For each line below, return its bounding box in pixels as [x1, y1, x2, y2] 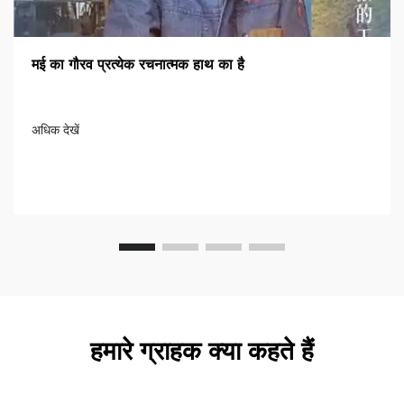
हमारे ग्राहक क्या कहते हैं [90, 335, 314, 367]
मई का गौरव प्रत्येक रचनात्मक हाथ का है [32, 56, 244, 74]
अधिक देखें [32, 122, 79, 139]
